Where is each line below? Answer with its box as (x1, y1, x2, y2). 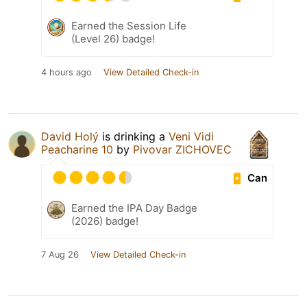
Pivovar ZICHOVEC (133, 143, 232, 157)
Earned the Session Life (71, 19, 186, 33)
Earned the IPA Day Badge (71, 201, 197, 215)
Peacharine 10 (41, 143, 113, 157)
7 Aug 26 (41, 249, 79, 260)
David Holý (41, 130, 99, 144)
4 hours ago (41, 67, 92, 78)
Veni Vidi (169, 130, 214, 144)
